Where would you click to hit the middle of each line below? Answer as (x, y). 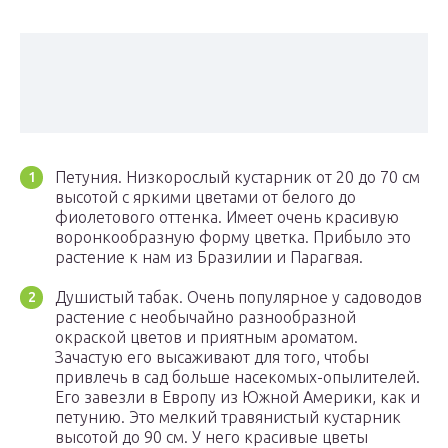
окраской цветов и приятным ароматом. (206, 337)
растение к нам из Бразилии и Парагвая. (209, 257)
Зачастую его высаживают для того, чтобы (212, 357)
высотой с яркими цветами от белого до (205, 197)
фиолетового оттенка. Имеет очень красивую (227, 217)
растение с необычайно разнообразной (205, 317)
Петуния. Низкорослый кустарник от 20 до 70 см (237, 177)
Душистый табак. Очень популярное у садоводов (238, 297)
